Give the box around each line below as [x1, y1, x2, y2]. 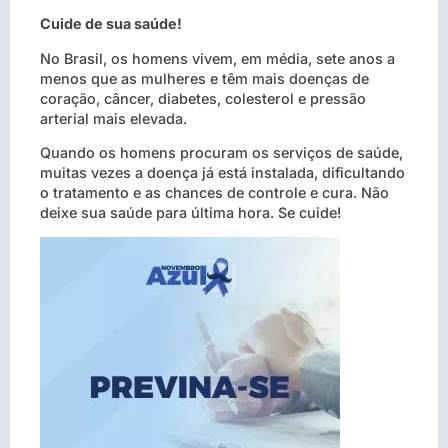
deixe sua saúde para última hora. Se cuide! [40, 204, 341, 222]
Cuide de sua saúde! [40, 15, 182, 33]
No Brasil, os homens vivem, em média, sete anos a [40, 49, 395, 67]
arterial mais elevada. [40, 109, 187, 127]
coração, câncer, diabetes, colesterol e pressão [40, 89, 366, 107]
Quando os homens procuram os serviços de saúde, [40, 144, 403, 162]
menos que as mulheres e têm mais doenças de [40, 69, 369, 87]
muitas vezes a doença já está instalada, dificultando [40, 164, 405, 182]
